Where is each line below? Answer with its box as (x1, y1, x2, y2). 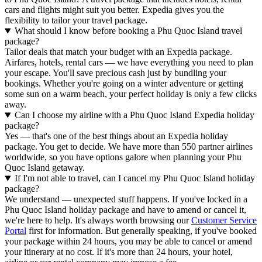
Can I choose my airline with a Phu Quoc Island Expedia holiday (14, 110, 254, 120)
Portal (5, 226, 26, 236)
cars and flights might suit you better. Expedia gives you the (5, 5, 224, 15)
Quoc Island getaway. (5, 163, 85, 173)
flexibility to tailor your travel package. (5, 15, 147, 26)
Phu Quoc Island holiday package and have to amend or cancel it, (5, 205, 246, 215)
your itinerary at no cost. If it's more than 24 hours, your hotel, (5, 247, 233, 257)
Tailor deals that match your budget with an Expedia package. (5, 47, 232, 57)
